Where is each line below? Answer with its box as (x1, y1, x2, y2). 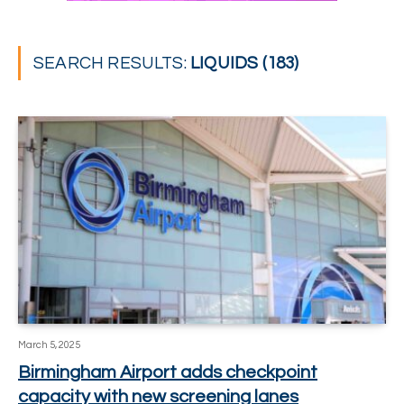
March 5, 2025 (18, 339, 80, 350)
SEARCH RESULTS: (33, 54, 191, 72)
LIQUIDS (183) (190, 54, 299, 72)
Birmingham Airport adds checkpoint (18, 363, 317, 381)
